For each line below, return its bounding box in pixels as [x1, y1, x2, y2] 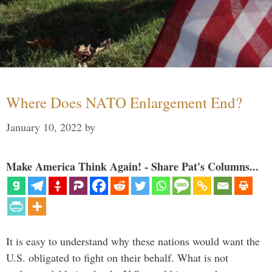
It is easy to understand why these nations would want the [6, 233, 260, 248]
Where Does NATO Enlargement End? [6, 92, 242, 112]
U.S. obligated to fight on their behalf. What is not [6, 250, 228, 265]
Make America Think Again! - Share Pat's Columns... [6, 158, 259, 174]
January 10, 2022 [6, 119, 82, 134]
